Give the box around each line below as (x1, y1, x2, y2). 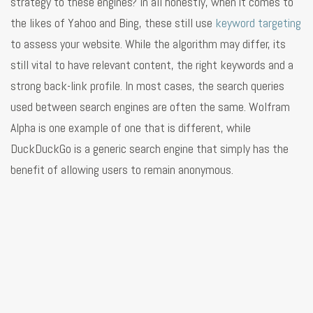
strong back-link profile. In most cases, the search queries (10, 77, 284, 94)
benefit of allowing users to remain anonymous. (10, 161, 233, 177)
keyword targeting (215, 14, 301, 31)
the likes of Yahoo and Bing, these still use (10, 14, 215, 31)
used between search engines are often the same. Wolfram (10, 98, 290, 115)
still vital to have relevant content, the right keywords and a (10, 56, 293, 73)
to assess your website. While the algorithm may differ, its (10, 35, 286, 52)
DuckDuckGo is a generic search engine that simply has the (10, 140, 289, 156)
